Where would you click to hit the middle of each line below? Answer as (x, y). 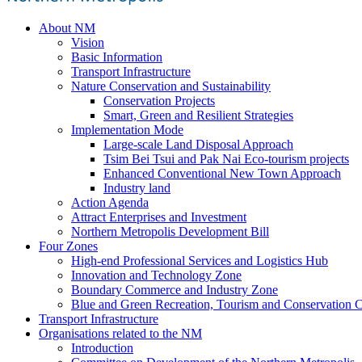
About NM (67, 28)
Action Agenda (110, 202)
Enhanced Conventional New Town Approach (222, 173)
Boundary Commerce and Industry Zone (175, 290)
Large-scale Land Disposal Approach (198, 144)
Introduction (102, 348)
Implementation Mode (127, 130)
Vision (88, 42)
